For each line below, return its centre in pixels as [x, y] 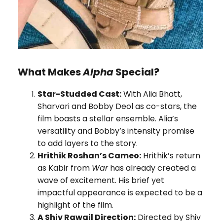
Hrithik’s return [170, 155]
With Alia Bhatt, [151, 94]
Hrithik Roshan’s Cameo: [89, 155]
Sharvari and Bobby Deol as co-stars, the [117, 106]
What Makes [50, 72]
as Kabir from [64, 168]
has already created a [152, 168]
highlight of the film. [75, 205]
